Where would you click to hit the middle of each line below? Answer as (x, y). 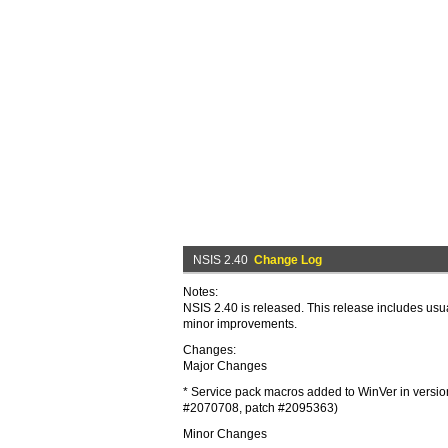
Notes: (200, 292)
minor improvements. (240, 324)
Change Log (288, 260)
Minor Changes (225, 434)
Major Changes (225, 366)
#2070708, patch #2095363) (260, 408)
